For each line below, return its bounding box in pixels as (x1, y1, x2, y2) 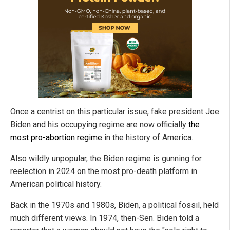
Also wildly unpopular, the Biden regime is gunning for (10, 154, 202, 164)
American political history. (10, 179, 102, 189)
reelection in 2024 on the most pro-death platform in (10, 166, 197, 177)
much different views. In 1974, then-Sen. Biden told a (10, 213, 199, 223)
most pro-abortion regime (10, 132, 102, 143)
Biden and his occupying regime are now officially (10, 120, 188, 130)
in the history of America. (102, 132, 193, 143)
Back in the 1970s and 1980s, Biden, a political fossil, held (10, 200, 219, 210)
